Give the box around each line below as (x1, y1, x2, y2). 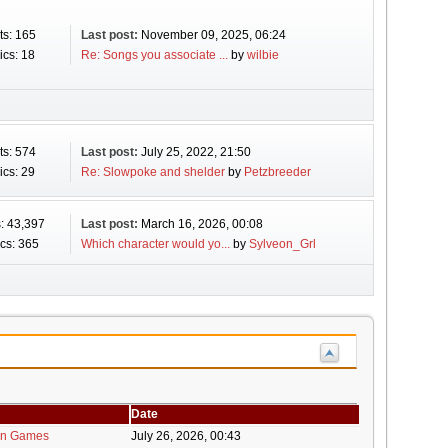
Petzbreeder (243, 165, 311, 179)
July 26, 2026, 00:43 (130, 429, 241, 444)
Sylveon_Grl (248, 237, 316, 251)
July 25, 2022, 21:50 (140, 145, 251, 159)
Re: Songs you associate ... (80, 48, 228, 62)
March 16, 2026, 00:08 (140, 217, 263, 231)
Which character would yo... (80, 237, 230, 251)
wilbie (246, 48, 279, 62)
